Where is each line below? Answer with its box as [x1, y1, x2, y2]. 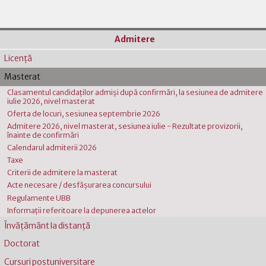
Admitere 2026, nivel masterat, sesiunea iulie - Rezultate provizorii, [7, 122, 243, 131]
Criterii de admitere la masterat [7, 168, 118, 178]
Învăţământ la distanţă [4, 220, 90, 231]
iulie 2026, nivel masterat [7, 96, 96, 106]
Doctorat [4, 239, 40, 249]
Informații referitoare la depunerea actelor [7, 205, 157, 215]
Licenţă [4, 53, 32, 64]
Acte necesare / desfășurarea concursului [7, 180, 152, 190]
